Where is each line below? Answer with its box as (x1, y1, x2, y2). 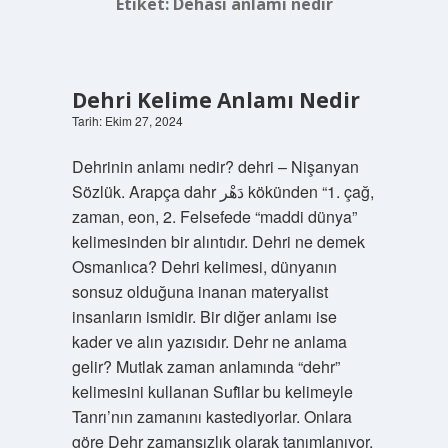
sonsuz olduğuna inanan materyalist (71, 280, 328, 303)
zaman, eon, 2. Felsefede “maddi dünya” (71, 205, 357, 228)
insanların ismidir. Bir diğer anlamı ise (71, 305, 337, 328)
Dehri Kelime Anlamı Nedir (71, 86, 360, 114)
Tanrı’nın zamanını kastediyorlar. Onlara (71, 405, 352, 428)
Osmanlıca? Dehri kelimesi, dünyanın (71, 255, 337, 278)
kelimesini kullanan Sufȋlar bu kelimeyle (71, 380, 353, 403)
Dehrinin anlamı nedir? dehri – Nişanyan (71, 155, 359, 178)
